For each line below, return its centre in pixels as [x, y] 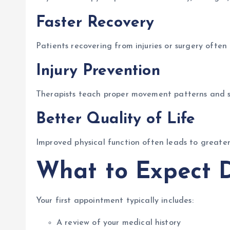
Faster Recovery [95, 23]
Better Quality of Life [116, 119]
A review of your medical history [119, 223]
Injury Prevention [98, 71]
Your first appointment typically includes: [115, 201]
